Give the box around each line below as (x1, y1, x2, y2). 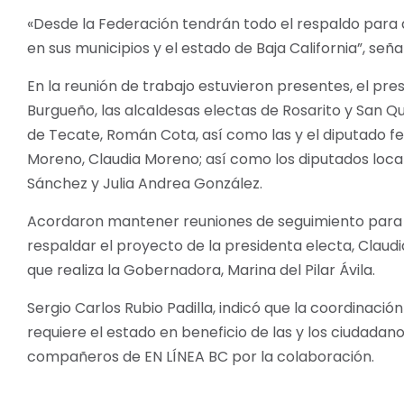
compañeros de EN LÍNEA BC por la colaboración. (27, 345, 374, 367)
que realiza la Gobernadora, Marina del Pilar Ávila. (27, 259, 375, 280)
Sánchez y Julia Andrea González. (27, 172, 262, 194)
